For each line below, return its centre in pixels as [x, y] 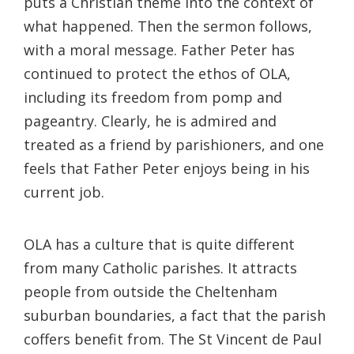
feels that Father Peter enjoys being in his [167, 169]
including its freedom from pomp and [153, 98]
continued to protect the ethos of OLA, [157, 74]
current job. [64, 192]
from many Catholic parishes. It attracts [160, 268]
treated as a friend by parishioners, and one [174, 145]
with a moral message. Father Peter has [159, 50]
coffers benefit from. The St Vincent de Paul [173, 339]
